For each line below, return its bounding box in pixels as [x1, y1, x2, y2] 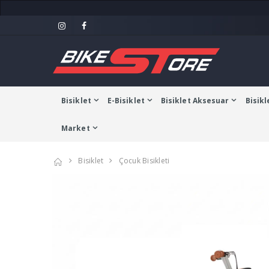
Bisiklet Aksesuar [160, 95, 229, 106]
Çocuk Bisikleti [118, 156, 170, 166]
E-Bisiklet [107, 95, 145, 106]
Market [61, 122, 90, 133]
